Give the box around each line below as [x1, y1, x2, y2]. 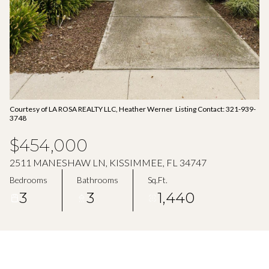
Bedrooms [10, 174, 47, 185]
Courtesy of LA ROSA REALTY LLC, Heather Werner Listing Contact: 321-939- [10, 104, 256, 113]
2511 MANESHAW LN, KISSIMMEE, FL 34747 [10, 157, 207, 168]
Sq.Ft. [148, 174, 168, 185]
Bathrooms [77, 174, 118, 185]
